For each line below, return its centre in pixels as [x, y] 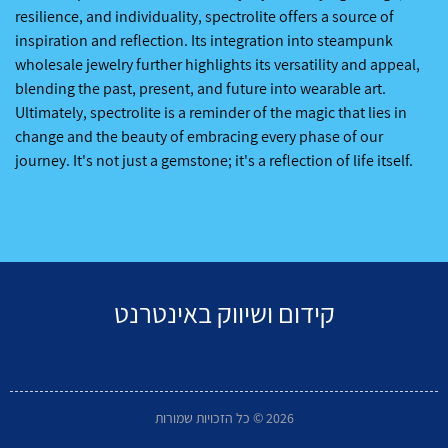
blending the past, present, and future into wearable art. [200, 88]
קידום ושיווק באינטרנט [224, 313]
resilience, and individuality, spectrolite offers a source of [204, 16]
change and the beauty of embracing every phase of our [199, 136]
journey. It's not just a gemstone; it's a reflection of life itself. [214, 160]
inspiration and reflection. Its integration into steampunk [204, 40]
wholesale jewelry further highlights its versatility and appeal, [217, 64]
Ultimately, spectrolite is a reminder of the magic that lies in [211, 112]
